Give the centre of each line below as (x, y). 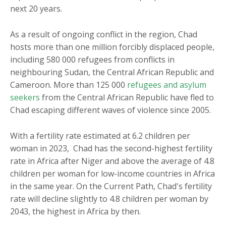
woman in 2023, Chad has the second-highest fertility (111, 149)
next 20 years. (36, 9)
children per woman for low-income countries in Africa (112, 174)
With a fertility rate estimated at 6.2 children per (100, 136)
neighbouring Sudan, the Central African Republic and (112, 72)
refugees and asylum (167, 85)
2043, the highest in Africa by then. (75, 212)
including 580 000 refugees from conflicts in (92, 60)
